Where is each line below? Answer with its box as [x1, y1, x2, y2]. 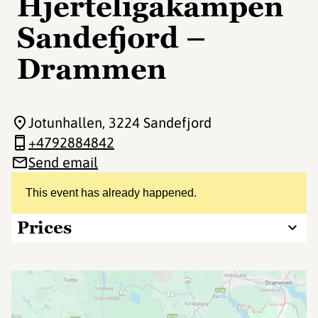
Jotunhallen [28, 114, 102, 131]
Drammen [17, 50, 167, 87]
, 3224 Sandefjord [102, 114, 212, 131]
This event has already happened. [26, 187, 197, 199]
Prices [17, 216, 72, 238]
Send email [28, 154, 98, 170]
